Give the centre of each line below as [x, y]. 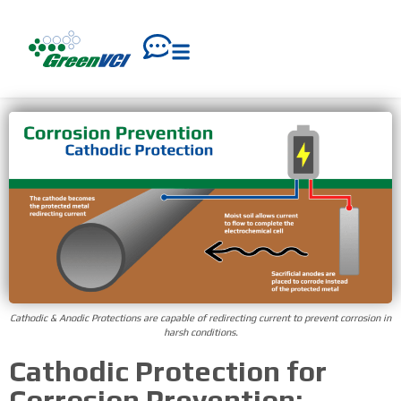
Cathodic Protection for [168, 371]
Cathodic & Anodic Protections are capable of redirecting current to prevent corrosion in [200, 318]
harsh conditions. [200, 333]
